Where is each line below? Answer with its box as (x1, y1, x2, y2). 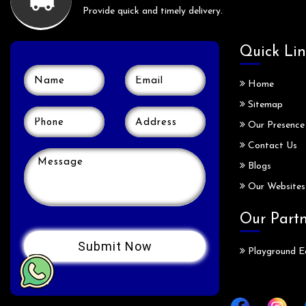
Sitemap (245, 100, 283, 111)
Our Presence (245, 120, 305, 131)
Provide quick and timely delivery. (83, 6, 223, 17)
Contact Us (245, 141, 297, 152)
